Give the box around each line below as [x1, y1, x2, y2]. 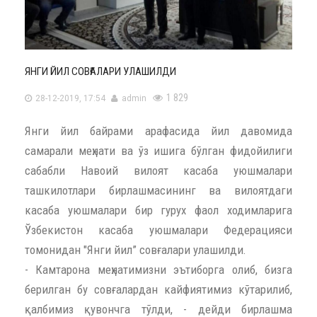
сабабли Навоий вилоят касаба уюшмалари [25, 163, 292, 178]
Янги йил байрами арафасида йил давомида [25, 124, 292, 139]
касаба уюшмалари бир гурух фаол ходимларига [25, 203, 292, 218]
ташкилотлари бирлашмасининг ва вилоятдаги [25, 183, 292, 198]
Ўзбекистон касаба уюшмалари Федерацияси [25, 223, 292, 238]
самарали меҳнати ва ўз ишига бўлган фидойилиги [25, 144, 292, 158]
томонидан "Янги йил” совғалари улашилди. [25, 243, 246, 258]
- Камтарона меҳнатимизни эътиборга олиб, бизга [25, 263, 292, 277]
